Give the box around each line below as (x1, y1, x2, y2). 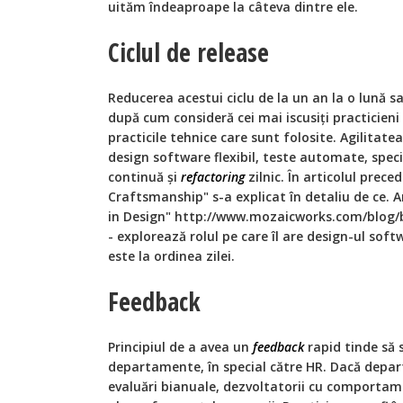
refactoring (181, 167, 245, 185)
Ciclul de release (108, 34, 269, 69)
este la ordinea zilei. (108, 246, 235, 264)
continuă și (108, 167, 181, 185)
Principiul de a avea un (108, 338, 253, 356)
